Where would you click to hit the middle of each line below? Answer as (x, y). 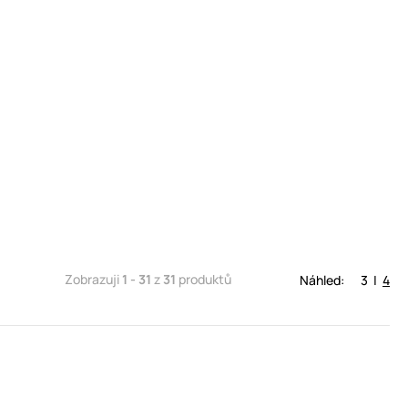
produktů (204, 280)
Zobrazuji (93, 280)
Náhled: (322, 280)
